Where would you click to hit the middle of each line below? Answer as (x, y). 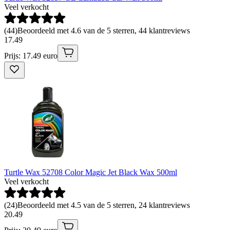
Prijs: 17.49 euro (31, 55)
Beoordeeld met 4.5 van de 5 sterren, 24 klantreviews (104, 205)
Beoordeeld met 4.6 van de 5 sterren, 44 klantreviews (104, 30)
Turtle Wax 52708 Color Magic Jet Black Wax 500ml (91, 172)
